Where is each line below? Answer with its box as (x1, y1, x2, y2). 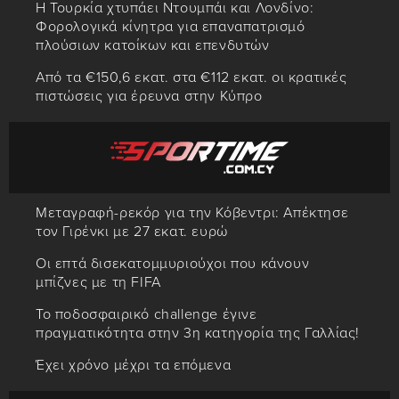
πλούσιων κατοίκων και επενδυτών (36, 37, 270, 55)
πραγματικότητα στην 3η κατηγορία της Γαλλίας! (36, 324, 361, 343)
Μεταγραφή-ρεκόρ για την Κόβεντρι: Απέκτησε (36, 204, 349, 223)
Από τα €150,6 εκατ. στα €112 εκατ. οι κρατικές (36, 69, 347, 87)
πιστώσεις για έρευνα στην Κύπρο (36, 87, 263, 106)
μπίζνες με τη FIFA (36, 273, 161, 292)
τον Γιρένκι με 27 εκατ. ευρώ (36, 223, 228, 241)
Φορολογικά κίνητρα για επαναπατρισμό (36, 18, 305, 37)
